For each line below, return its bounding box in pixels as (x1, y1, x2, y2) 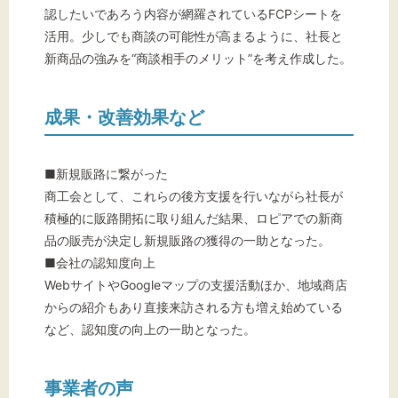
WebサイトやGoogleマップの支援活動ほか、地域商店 (44, 277, 347, 293)
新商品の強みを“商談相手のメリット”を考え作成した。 (44, 51, 352, 67)
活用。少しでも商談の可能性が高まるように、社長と (44, 28, 343, 44)
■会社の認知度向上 (44, 255, 155, 271)
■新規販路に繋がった (44, 166, 168, 182)
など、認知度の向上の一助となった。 (44, 322, 256, 338)
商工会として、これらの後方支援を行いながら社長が (44, 188, 343, 204)
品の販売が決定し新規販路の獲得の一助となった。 (44, 233, 330, 249)
